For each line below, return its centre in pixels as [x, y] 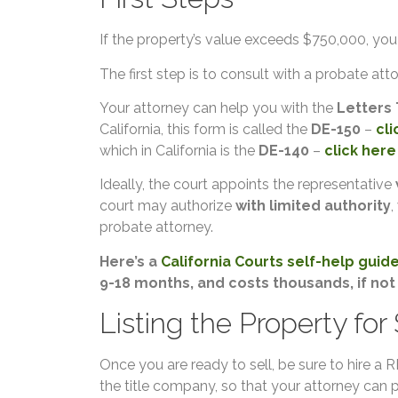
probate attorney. [156, 227]
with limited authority [313, 206]
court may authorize [167, 206]
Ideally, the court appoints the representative [247, 185]
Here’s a [130, 261]
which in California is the [179, 150]
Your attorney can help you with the [218, 107]
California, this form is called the [205, 129]
